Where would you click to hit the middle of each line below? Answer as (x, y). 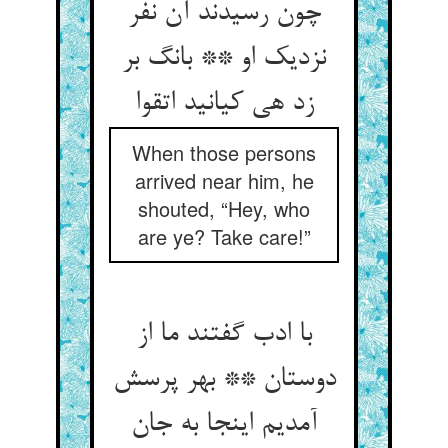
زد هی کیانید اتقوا (224, 104)
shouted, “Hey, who (224, 208)
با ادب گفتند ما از (224, 335)
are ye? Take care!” (224, 236)
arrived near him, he (224, 180)
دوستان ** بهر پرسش (224, 380)
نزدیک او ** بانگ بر (224, 59)
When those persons (224, 152)
